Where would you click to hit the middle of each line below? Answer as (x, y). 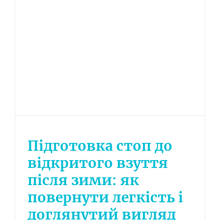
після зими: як (83, 180)
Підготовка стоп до (100, 146)
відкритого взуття (98, 163)
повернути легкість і (105, 198)
